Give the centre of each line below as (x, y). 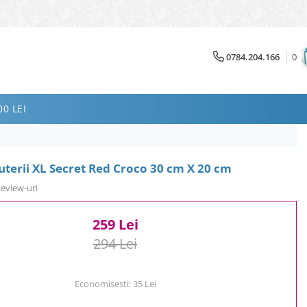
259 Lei (115, 224)
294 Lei (115, 243)
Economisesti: (103, 283)
